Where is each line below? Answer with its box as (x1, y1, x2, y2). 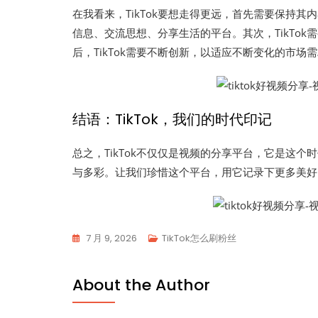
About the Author (72, 274, 210, 296)
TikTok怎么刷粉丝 (162, 231, 236, 245)
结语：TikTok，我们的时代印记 (72, 109, 272, 129)
